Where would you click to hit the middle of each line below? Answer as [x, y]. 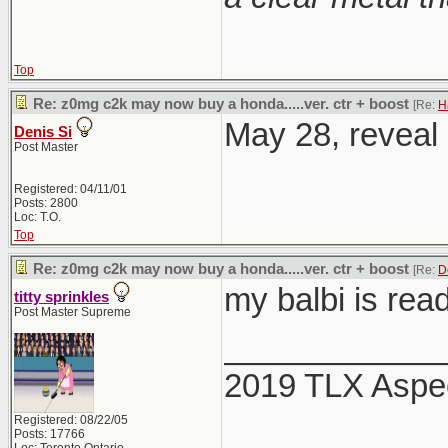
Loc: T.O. [37, 217]
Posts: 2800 [46, 203]
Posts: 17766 [49, 434]
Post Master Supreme [72, 312]
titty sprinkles [61, 297]
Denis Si [43, 132]
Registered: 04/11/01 [70, 189]
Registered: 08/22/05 [71, 420]
